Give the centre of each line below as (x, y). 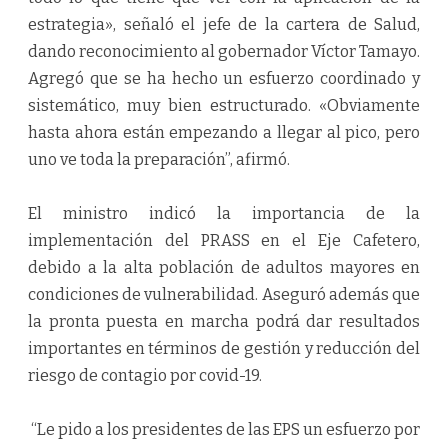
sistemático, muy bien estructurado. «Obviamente (224, 106)
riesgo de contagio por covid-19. (145, 376)
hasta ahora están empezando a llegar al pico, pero (224, 133)
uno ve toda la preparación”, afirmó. (159, 160)
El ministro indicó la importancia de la (224, 214)
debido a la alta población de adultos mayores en (224, 268)
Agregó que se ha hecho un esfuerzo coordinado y (224, 79)
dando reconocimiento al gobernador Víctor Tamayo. (224, 52)
